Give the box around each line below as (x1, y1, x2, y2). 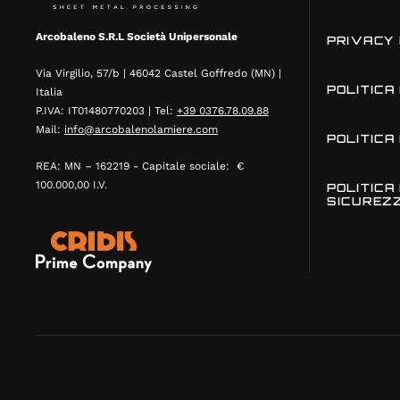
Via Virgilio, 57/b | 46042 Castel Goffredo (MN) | (36, 67, 281, 79)
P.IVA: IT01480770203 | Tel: (36, 104, 177, 117)
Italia (36, 86, 62, 98)
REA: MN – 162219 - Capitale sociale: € (36, 160, 244, 172)
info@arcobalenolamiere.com (64, 123, 218, 136)
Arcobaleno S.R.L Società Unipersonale (36, 30, 237, 43)
